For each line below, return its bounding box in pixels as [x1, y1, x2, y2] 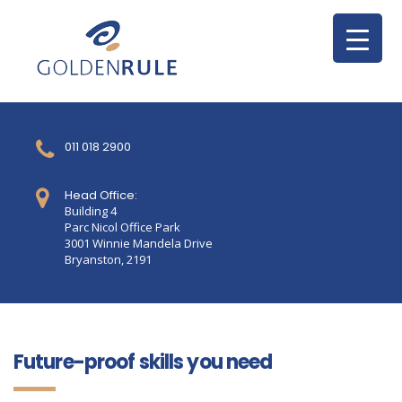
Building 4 [65, 203, 117, 219]
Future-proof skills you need [13, 348, 273, 376]
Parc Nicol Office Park [65, 219, 180, 235]
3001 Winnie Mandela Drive [65, 235, 213, 251]
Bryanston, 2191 [65, 251, 152, 267]
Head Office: [65, 187, 137, 204]
